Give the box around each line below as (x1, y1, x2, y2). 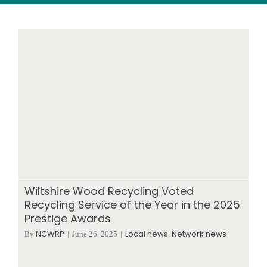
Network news (172, 228, 226, 240)
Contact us (152, 70, 204, 85)
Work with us (152, 37, 212, 51)
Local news (125, 228, 168, 240)
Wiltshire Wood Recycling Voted (24, 184, 194, 198)
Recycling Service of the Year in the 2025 (24, 197, 240, 212)
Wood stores (152, 4, 212, 18)
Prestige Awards (24, 211, 111, 226)
